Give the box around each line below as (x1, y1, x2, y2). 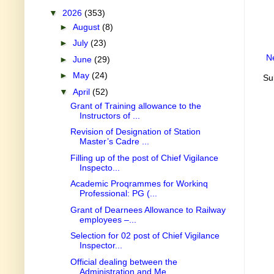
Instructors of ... (79, 110, 140, 120)
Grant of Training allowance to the (70, 100, 201, 111)
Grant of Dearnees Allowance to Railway (70, 204, 226, 215)
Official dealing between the (70, 256, 177, 267)
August (72, 21, 102, 32)
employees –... (79, 214, 136, 224)
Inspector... (79, 240, 122, 251)
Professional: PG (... (79, 188, 157, 199)
